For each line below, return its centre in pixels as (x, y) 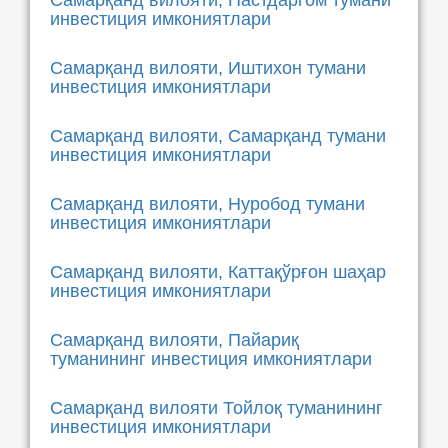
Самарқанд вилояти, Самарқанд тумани (218, 136)
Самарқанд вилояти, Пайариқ (174, 340)
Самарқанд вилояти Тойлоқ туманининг (216, 408)
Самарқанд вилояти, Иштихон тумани (208, 68)
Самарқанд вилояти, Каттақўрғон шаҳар (218, 272)
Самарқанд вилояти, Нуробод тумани (207, 204)
